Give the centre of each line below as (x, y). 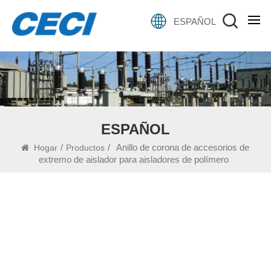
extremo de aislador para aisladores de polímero (134, 159)
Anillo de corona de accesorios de (183, 147)
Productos (86, 147)
